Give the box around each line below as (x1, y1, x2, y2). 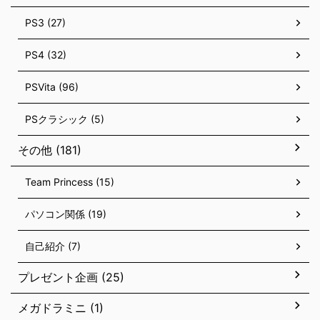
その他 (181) (18, 143, 81, 157)
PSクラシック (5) (25, 113, 104, 125)
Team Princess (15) (25, 176, 114, 188)
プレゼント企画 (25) (18, 270, 124, 284)
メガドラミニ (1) (18, 301, 104, 315)
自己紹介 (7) (25, 240, 81, 252)
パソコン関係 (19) (25, 208, 106, 220)
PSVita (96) (25, 81, 79, 93)
